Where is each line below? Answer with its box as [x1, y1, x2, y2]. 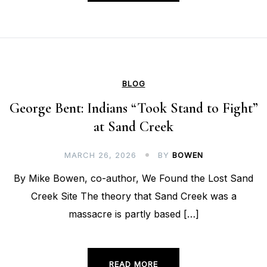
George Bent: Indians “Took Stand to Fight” [9, 100, 258, 117]
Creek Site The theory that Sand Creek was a [30, 190, 237, 203]
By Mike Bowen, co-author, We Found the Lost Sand [14, 172, 253, 185]
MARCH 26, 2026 [64, 150, 136, 160]
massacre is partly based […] [68, 208, 199, 221]
